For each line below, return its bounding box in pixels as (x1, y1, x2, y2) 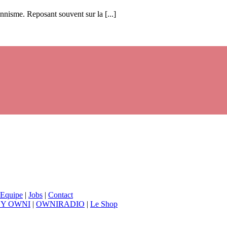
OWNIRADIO (36, 200, 85, 208)
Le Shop (90, 200, 118, 208)
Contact (48, 191, 73, 199)
